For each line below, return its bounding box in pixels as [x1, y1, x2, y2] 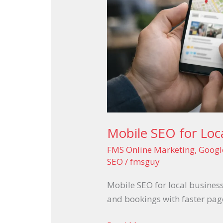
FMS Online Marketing [107, 144, 195, 156]
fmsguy [130, 156, 160, 168]
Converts [107, 6, 141, 18]
